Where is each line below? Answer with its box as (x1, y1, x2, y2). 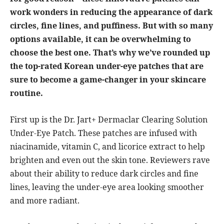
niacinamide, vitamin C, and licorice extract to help (10, 141, 205, 152)
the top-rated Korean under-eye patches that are (10, 60, 203, 72)
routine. (10, 87, 43, 99)
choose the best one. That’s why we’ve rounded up (10, 47, 210, 58)
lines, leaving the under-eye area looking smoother (10, 181, 204, 193)
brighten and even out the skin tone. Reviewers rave (10, 154, 210, 166)
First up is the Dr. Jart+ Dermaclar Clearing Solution (10, 114, 207, 125)
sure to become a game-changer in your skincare (10, 74, 206, 85)
